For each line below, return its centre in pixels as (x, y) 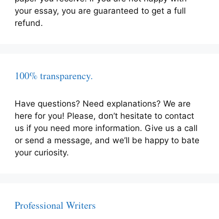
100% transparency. (54, 76)
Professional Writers (55, 205)
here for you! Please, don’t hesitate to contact (104, 116)
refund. (29, 23)
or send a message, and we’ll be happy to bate (107, 141)
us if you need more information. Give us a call (106, 128)
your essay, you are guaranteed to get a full (100, 11)
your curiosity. (42, 153)
